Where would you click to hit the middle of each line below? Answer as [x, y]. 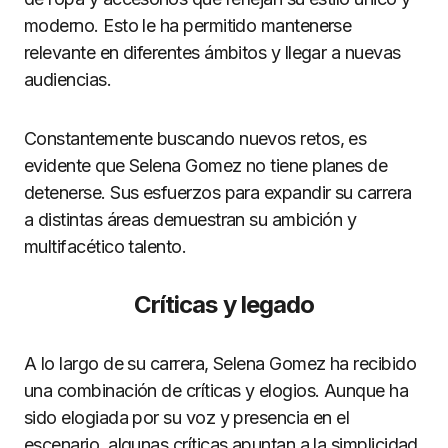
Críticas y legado [224, 304]
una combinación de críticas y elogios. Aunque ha [216, 390]
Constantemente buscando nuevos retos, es [195, 138]
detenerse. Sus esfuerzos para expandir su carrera [218, 192]
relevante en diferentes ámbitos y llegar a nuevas [212, 52]
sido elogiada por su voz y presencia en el [187, 417]
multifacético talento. [105, 246]
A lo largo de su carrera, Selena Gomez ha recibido [220, 363]
